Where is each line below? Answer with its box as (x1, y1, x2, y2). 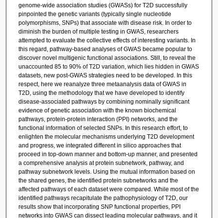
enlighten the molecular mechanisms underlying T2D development (18, 133, 194, 140)
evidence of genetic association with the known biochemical (18, 107, 176, 114)
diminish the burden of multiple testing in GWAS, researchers (18, 28, 179, 35)
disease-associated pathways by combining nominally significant (18, 98, 189, 105)
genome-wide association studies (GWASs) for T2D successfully (18, 1, 187, 9)
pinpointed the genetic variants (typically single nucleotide (18, 10, 171, 18)
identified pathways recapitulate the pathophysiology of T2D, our (18, 194, 188, 201)
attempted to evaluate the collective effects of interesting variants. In (18, 36, 196, 44)
